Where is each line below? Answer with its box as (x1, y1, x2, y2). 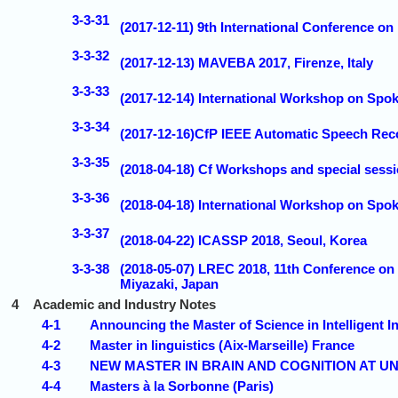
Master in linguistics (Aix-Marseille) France (90, 337, 354, 353)
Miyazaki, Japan (120, 275, 219, 291)
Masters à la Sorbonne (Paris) (90, 378, 274, 394)
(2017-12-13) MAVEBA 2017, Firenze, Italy (120, 54, 373, 70)
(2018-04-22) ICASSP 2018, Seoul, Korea (120, 232, 367, 248)
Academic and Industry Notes (33, 296, 216, 312)
